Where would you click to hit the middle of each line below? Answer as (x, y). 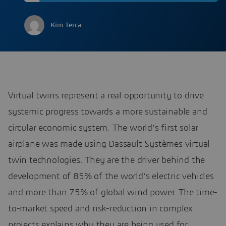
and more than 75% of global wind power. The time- (113, 193)
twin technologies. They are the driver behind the (107, 161)
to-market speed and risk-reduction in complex (100, 209)
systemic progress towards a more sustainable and (108, 112)
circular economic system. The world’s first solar (103, 128)
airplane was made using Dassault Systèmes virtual (109, 145)
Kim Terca (66, 25)
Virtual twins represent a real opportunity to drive (106, 96)
